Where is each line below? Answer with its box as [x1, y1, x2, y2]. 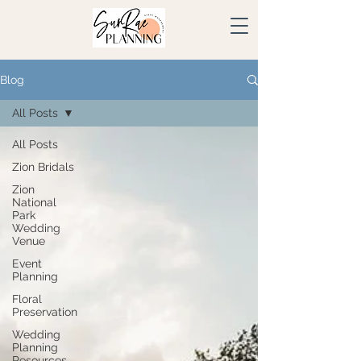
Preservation [12, 305, 77, 318]
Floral [12, 293, 42, 305]
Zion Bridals [12, 160, 74, 173]
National [12, 196, 56, 209]
